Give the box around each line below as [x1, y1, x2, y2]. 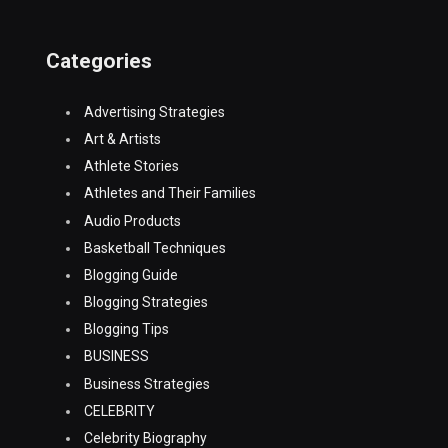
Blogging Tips [83, 321, 169, 338]
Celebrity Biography [83, 429, 207, 446]
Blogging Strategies [83, 294, 208, 311]
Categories [45, 49, 152, 74]
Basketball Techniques [83, 239, 226, 256]
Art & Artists [83, 131, 161, 148]
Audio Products [83, 212, 181, 229]
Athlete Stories [83, 158, 179, 175]
